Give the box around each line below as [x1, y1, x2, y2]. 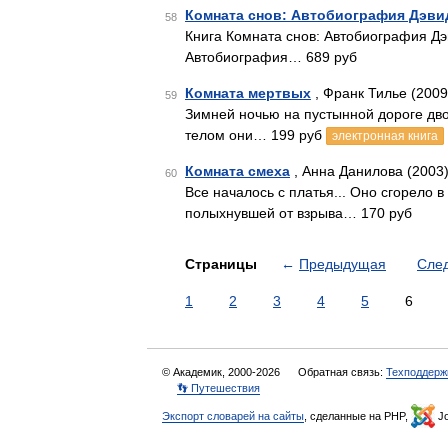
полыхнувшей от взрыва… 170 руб [185, 205, 412, 221]
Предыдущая [299, 256, 386, 272]
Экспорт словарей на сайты [162, 410, 304, 422]
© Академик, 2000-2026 [162, 366, 283, 378]
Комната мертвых [185, 85, 311, 101]
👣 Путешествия [177, 382, 260, 394]
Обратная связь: [298, 366, 386, 378]
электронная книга [332, 129, 438, 143]
